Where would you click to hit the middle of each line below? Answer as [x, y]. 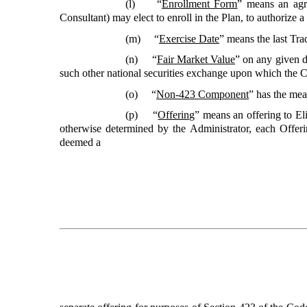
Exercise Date [189, 38]
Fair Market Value [196, 60]
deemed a [80, 143]
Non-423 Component [202, 94]
